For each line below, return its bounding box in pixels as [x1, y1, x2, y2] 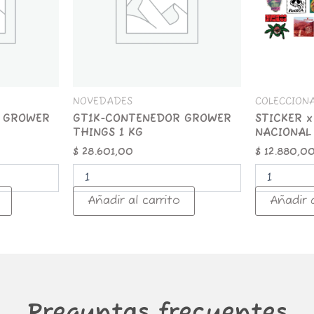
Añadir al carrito [87, 193, 180, 208]
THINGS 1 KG [72, 126, 143, 141]
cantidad [71, 2, 117, 15]
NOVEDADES [72, 95, 132, 108]
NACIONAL [255, 126, 312, 141]
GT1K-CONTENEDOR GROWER [72, 112, 231, 127]
